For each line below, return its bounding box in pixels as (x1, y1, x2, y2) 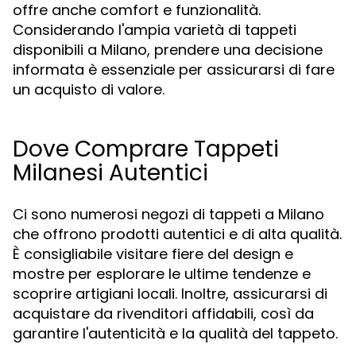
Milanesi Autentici (13, 157, 208, 188)
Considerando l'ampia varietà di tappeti (13, 20, 296, 40)
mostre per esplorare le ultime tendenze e (13, 264, 311, 284)
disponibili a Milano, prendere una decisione (13, 40, 323, 60)
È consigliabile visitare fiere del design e (13, 244, 293, 264)
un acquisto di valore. (13, 79, 164, 99)
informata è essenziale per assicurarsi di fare (13, 60, 335, 79)
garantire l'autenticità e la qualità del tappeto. (13, 323, 338, 343)
